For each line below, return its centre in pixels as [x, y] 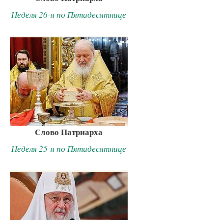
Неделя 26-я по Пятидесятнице [69, 14]
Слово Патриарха [69, 132]
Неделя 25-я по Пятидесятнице [69, 148]
